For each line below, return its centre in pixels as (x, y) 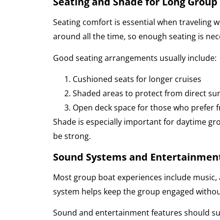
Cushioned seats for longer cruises (137, 79)
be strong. (72, 136)
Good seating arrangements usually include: (135, 58)
